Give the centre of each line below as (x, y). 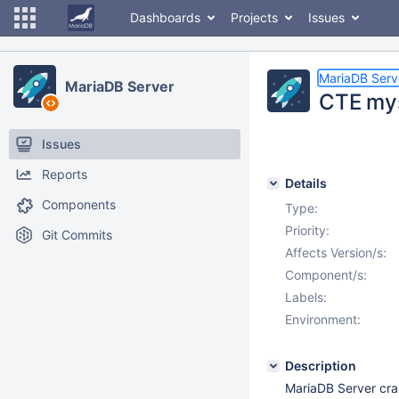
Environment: (323, 319)
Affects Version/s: (336, 252)
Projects (254, 17)
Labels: (306, 297)
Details (306, 183)
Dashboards (165, 17)
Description (321, 366)
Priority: (307, 230)
